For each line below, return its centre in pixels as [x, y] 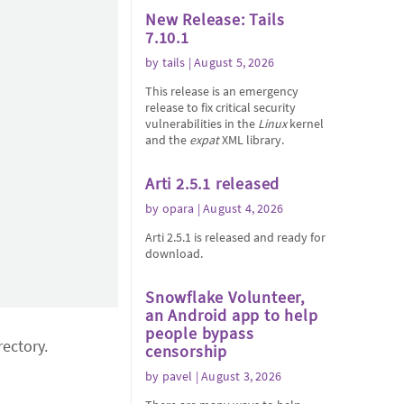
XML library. [252, 140]
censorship [187, 351]
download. [174, 253]
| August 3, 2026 [237, 376]
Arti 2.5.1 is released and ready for [235, 237]
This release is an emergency [222, 91]
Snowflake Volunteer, [225, 297]
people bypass [200, 333]
